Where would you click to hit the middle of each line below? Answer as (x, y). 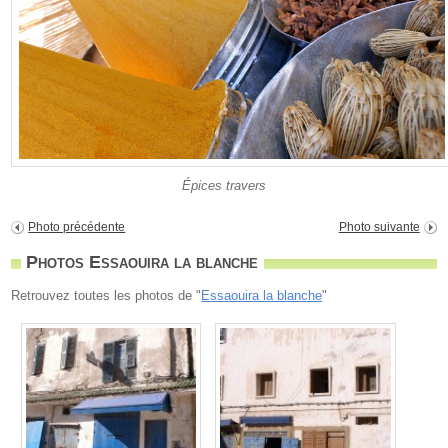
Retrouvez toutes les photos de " (106, 296)
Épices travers (224, 186)
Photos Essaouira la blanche (142, 262)
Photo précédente (77, 227)
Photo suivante (379, 227)
